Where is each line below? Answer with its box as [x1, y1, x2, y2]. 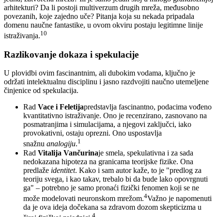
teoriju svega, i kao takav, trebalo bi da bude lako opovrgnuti [23, 174, 208, 183]
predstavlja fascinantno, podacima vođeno [84, 103, 212, 111]
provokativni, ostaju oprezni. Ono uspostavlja [23, 129, 162, 138]
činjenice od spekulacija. [4, 86, 78, 95]
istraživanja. [4, 31, 40, 40]
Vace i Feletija [38, 103, 84, 111]
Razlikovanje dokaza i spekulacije [4, 49, 139, 60]
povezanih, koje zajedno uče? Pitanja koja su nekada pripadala [4, 12, 194, 20]
